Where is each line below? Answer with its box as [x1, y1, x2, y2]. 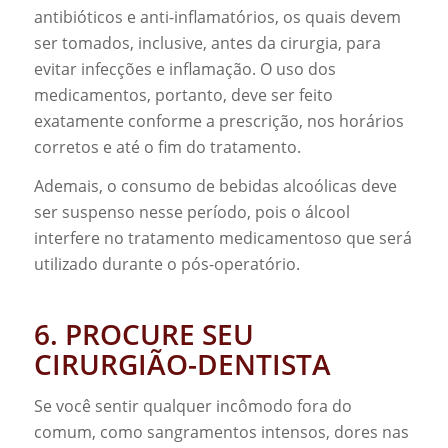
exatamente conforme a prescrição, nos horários [33, 109, 404, 132]
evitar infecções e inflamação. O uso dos [33, 57, 336, 80]
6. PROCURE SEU [33, 315, 254, 354]
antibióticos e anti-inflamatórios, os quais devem [33, 5, 401, 28]
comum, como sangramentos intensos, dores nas [33, 420, 409, 443]
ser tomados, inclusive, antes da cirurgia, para [33, 31, 381, 54]
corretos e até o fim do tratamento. [33, 135, 301, 158]
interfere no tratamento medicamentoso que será [33, 227, 412, 250]
